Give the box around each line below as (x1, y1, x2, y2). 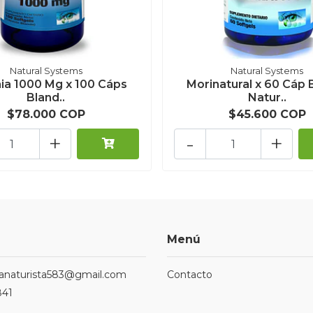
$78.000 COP (6, 108, 85, 122)
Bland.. (27, 91, 66, 105)
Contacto (167, 268, 212, 282)
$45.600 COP (228, 108, 306, 122)
